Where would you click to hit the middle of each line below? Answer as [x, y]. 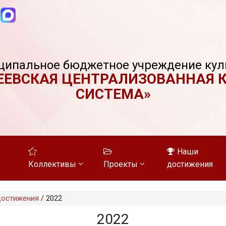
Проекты [121, 164]
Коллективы [52, 164]
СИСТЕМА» [113, 94]
